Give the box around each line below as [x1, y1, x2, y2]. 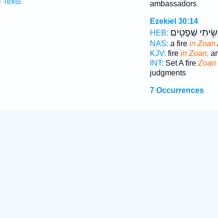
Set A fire [163, 59, 198, 67]
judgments [149, 69, 186, 77]
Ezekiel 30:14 [149, 17, 198, 25]
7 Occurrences [149, 86, 204, 94]
